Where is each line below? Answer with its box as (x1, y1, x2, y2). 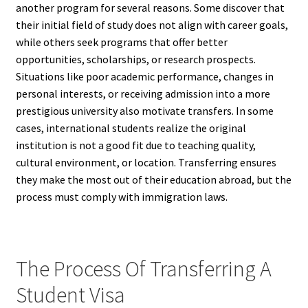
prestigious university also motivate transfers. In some (15, 103, 274, 118)
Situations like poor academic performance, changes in (15, 69, 274, 83)
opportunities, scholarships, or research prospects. (15, 52, 256, 66)
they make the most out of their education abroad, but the (15, 172, 291, 186)
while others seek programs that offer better (15, 34, 228, 49)
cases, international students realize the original (15, 120, 246, 135)
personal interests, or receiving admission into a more (15, 86, 270, 100)
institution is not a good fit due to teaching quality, (15, 137, 256, 152)
